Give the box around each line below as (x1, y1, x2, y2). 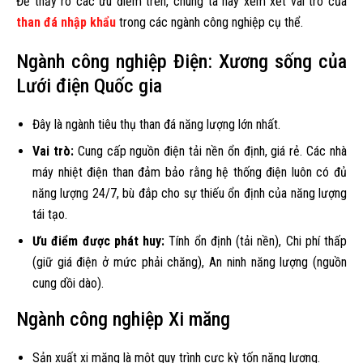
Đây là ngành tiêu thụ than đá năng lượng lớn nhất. (32, 116, 280, 132)
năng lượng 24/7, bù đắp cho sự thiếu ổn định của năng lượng (32, 185, 347, 201)
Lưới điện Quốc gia (16, 74, 162, 97)
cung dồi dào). (32, 275, 104, 291)
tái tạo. (32, 206, 67, 222)
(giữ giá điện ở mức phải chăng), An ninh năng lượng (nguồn (32, 254, 347, 270)
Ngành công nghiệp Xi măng (16, 307, 230, 331)
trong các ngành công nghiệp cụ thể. (116, 14, 303, 30)
